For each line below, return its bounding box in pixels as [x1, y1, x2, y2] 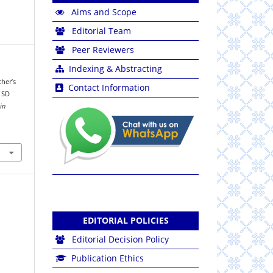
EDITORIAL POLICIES [82, 214, 169, 226]
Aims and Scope [71, 5, 136, 18]
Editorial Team [72, 24, 131, 37]
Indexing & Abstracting [69, 62, 162, 74]
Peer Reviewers [72, 43, 134, 55]
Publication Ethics [71, 252, 144, 264]
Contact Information [68, 81, 150, 93]
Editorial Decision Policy [72, 233, 169, 245]
